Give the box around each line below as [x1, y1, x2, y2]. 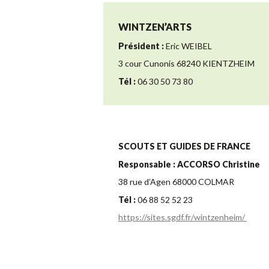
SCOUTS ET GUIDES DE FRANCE [118, 141, 250, 152]
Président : [118, 40, 164, 51]
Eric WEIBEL [164, 40, 212, 51]
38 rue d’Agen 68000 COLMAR [118, 177, 234, 187]
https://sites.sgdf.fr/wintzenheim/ [118, 212, 247, 223]
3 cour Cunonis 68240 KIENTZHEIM [118, 58, 255, 69]
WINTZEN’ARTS [118, 21, 192, 33]
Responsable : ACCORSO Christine [118, 159, 260, 169]
